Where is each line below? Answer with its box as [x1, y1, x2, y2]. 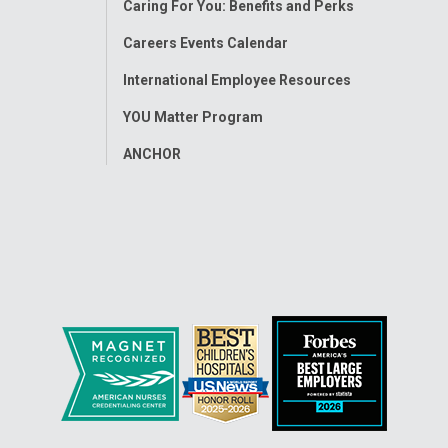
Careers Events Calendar [122, 35, 288, 52]
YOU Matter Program [122, 109, 263, 126]
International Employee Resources [122, 72, 351, 89]
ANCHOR [122, 146, 181, 163]
